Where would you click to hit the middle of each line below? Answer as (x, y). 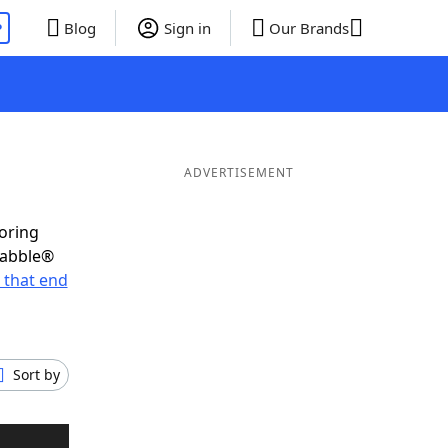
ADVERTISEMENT (238, 172)
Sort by (36, 374)
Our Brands (308, 28)
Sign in (187, 28)
